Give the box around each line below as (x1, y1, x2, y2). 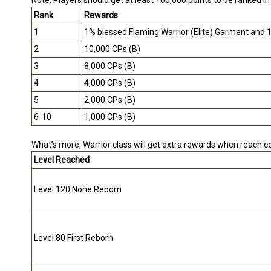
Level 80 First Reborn (34, 233, 113, 243)
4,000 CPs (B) (84, 78, 135, 88)
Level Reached (34, 155, 90, 165)
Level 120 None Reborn (34, 184, 122, 195)
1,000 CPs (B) (84, 112, 135, 122)
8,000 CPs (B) (84, 61, 135, 71)
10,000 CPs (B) (84, 44, 140, 54)
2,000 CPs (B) (84, 95, 135, 105)
